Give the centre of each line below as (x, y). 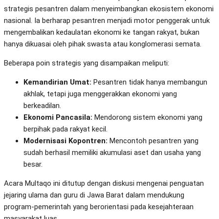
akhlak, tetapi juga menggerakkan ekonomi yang (100, 94)
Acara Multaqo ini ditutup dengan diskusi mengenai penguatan (104, 184)
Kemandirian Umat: (57, 82)
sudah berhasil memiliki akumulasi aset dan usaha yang (112, 153)
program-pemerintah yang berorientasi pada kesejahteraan (99, 207)
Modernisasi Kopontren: (66, 141)
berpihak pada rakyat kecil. (66, 129)
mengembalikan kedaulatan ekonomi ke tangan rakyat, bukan (102, 33)
